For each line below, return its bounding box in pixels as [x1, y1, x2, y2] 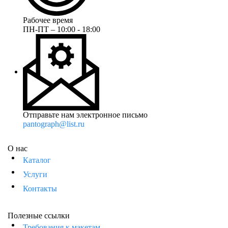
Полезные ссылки [8, 211, 70, 220]
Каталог [23, 156, 51, 165]
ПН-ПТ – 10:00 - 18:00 [23, 25, 100, 34]
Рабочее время [23, 16, 73, 25]
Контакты [23, 184, 57, 193]
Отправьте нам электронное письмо [23, 110, 148, 120]
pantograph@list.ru [23, 120, 84, 129]
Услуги [23, 170, 47, 179]
